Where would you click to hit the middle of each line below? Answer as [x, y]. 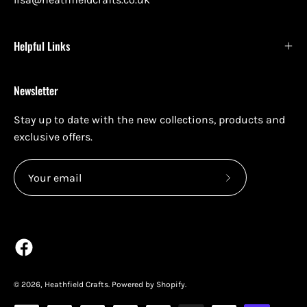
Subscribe [252, 185]
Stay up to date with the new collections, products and [149, 120]
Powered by [134, 284]
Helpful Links [42, 46]
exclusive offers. [53, 137]
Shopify [171, 284]
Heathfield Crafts [76, 284]
